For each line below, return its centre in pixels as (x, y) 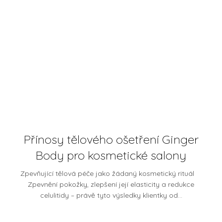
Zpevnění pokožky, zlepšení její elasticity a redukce (111, 185)
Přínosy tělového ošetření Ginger (111, 139)
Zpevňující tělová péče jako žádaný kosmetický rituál (111, 174)
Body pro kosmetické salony (111, 155)
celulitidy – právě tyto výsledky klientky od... (111, 195)
